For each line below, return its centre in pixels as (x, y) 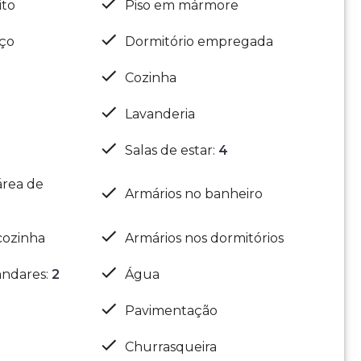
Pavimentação (172, 310)
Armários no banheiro (194, 194)
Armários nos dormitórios (205, 238)
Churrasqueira (171, 346)
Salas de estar (169, 150)
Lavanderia (160, 114)
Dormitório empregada (199, 41)
